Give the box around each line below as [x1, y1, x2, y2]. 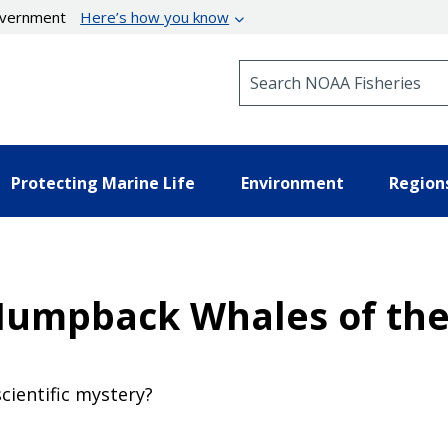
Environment [240, 171, 344, 194]
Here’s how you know [80, 7, 230, 27]
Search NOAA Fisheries [238, 59, 401, 78]
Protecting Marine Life [11, 171, 195, 194]
